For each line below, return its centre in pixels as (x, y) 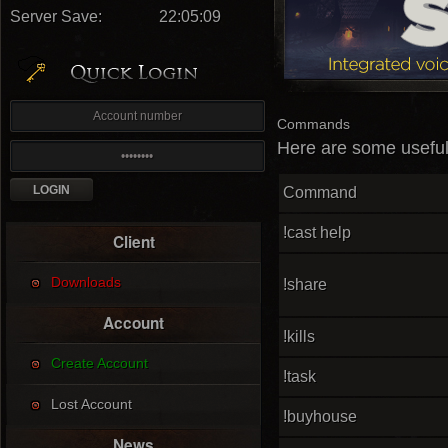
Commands (313, 124)
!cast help (317, 232)
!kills (299, 336)
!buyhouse (320, 416)
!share (305, 284)
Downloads (86, 282)
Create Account (99, 363)
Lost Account (91, 404)
